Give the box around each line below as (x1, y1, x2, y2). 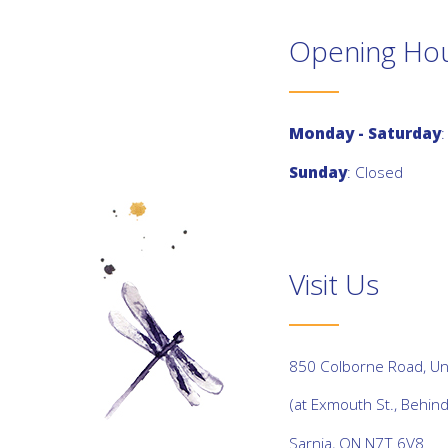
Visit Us (289, 264, 379, 303)
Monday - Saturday (289, 122, 441, 145)
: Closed (347, 160, 403, 183)
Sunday (289, 160, 347, 183)
